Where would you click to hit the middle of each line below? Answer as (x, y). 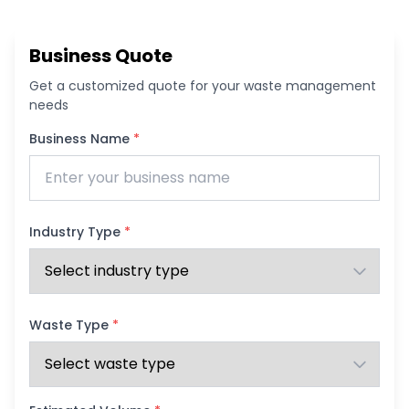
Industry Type (77, 232)
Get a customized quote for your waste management (203, 86)
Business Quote (101, 56)
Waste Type (71, 325)
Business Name (81, 139)
